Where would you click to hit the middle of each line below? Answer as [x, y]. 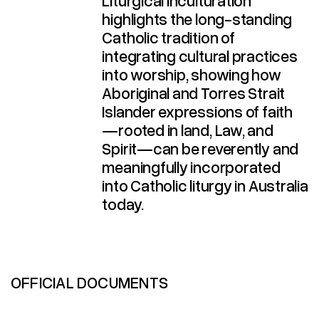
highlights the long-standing [197, 19]
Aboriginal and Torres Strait [194, 93]
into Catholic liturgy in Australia [205, 185]
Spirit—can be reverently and [200, 148]
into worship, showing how [192, 74]
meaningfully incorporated [191, 167]
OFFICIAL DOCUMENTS [90, 282]
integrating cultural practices [200, 56]
